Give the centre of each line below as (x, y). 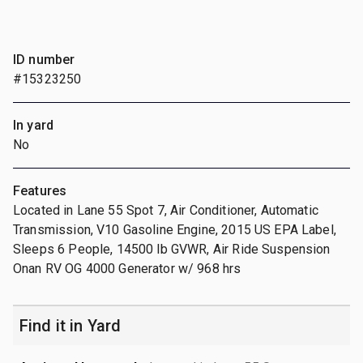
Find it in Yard (70, 325)
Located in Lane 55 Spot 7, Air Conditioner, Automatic (166, 210)
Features (40, 190)
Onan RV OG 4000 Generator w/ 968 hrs (127, 268)
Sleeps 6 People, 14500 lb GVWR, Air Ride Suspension (172, 249)
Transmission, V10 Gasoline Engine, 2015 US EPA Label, (175, 229)
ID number (44, 59)
